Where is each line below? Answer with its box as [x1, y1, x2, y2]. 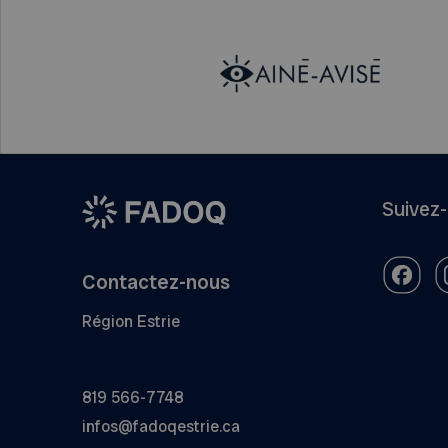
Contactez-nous [82, 268, 230, 295]
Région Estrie [82, 310, 180, 332]
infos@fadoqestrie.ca [82, 415, 240, 437]
